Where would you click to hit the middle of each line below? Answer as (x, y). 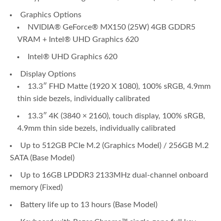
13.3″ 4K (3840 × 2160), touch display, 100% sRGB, (116, 116)
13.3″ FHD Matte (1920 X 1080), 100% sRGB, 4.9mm (119, 87)
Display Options (48, 74)
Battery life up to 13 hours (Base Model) (89, 205)
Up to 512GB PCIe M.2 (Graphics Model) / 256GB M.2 (114, 146)
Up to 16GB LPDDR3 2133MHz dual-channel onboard (114, 175)
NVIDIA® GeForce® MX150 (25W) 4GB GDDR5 (111, 27)
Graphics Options (51, 15)
